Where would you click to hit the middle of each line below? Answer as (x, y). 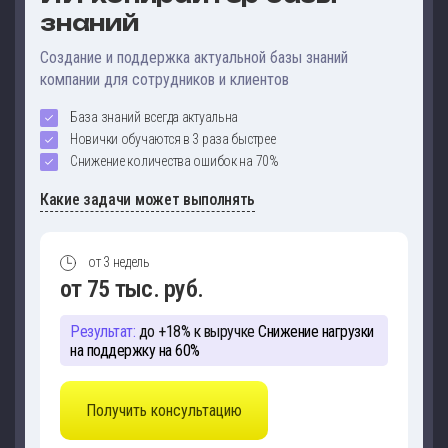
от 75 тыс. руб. (132, 288)
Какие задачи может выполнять (148, 199)
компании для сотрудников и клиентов (164, 79)
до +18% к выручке (195, 331)
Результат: (103, 331)
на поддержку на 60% (135, 350)
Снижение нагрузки (314, 331)
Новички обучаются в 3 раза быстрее (173, 138)
